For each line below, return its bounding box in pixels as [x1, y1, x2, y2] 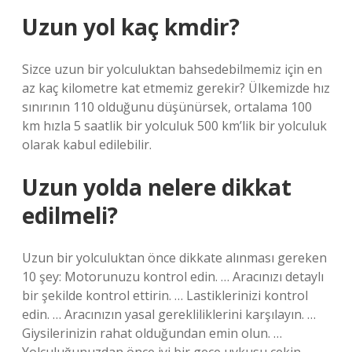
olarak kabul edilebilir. [22, 136, 152, 153]
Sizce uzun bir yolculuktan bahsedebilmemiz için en [22, 60, 322, 78]
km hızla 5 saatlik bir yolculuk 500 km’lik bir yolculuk [22, 117, 327, 134]
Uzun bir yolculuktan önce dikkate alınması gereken [22, 249, 327, 266]
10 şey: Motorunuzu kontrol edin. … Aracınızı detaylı [22, 268, 324, 285]
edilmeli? [22, 200, 118, 230]
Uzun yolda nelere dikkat [22, 172, 291, 202]
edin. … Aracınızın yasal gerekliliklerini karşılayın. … [22, 306, 316, 323]
